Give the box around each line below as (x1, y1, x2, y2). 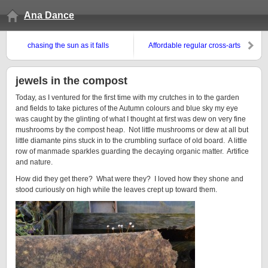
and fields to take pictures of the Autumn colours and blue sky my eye (16, 104, 238, 112)
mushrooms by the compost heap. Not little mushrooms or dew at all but (16, 126, 248, 134)
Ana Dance (24, 10, 74, 20)
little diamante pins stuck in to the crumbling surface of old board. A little (16, 136, 247, 145)
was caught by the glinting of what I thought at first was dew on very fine (16, 115, 246, 123)
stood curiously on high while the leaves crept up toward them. (16, 185, 217, 194)
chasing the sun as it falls (28, 41, 109, 50)
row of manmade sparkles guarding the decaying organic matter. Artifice (16, 147, 249, 156)
